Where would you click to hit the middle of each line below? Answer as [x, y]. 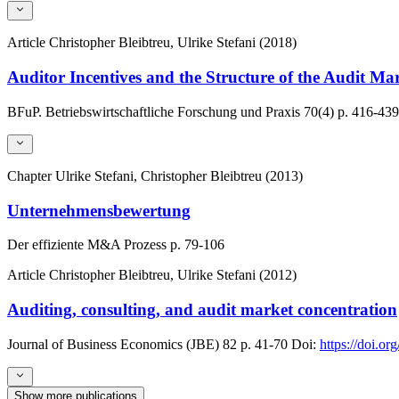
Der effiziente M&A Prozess [87, 245]
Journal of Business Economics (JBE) [113, 344]
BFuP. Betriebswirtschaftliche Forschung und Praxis [154, 111]
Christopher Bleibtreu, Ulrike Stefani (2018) [173, 43]
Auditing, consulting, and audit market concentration [202, 310]
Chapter [31, 175]
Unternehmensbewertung [99, 210]
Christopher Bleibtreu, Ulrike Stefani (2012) [173, 275]
